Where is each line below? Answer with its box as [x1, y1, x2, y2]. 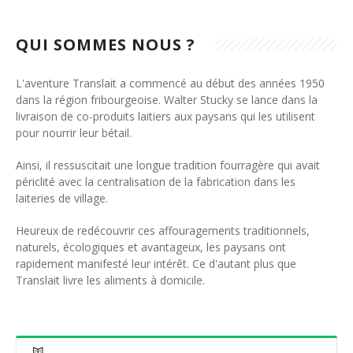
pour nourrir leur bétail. [16, 125, 132, 141]
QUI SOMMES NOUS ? [16, 34, 200, 56]
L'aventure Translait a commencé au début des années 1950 [16, 76, 325, 91]
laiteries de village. [16, 191, 108, 206]
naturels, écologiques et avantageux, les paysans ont [16, 240, 286, 255]
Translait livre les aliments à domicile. [16, 273, 205, 288]
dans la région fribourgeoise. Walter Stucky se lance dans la [16, 92, 318, 108]
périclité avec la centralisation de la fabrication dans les [16, 174, 295, 190]
